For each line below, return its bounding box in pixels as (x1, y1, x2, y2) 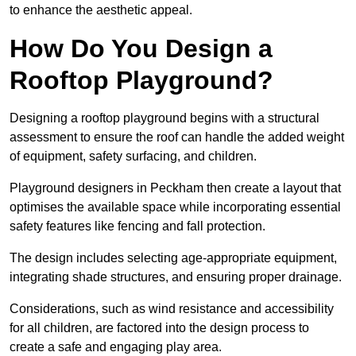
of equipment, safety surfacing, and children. (10, 149, 260, 164)
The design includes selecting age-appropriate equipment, (10, 251, 337, 265)
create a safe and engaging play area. (10, 340, 222, 354)
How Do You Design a (10, 34, 273, 64)
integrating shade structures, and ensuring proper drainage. (10, 270, 345, 284)
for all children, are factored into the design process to (10, 321, 309, 335)
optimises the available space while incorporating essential (10, 200, 341, 215)
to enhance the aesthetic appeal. (10, 3, 192, 17)
